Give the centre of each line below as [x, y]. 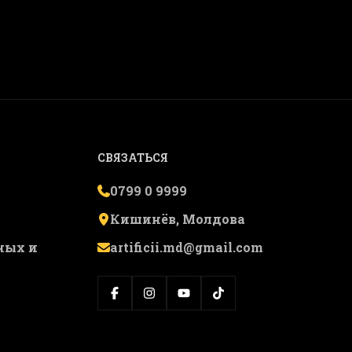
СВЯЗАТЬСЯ [133, 158]
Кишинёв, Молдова [178, 219]
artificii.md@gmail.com [187, 247]
